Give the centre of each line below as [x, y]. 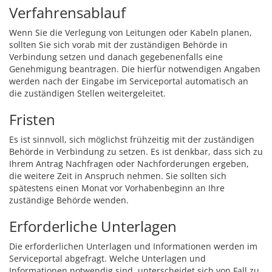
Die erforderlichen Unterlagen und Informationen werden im [133, 246]
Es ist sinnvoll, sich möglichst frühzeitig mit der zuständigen [132, 139]
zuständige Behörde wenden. [69, 200]
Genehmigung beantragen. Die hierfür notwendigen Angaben [135, 69]
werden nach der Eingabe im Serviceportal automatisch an [129, 81]
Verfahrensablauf [67, 12]
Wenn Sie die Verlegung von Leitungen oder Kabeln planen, [131, 32]
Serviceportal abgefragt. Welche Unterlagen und [107, 258]
